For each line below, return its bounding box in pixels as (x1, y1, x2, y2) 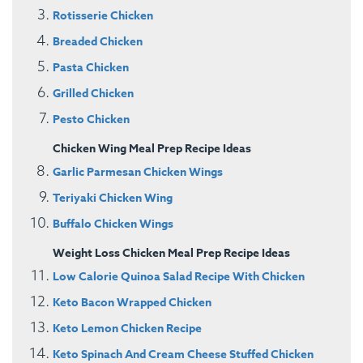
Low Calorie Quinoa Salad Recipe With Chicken (53, 267, 305, 285)
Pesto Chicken (53, 110, 130, 128)
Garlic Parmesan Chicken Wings (53, 163, 223, 181)
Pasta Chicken (53, 58, 129, 76)
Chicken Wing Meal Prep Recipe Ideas (53, 139, 251, 157)
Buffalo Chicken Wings (53, 215, 173, 233)
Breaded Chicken (53, 32, 143, 50)
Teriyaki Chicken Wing (53, 189, 173, 207)
